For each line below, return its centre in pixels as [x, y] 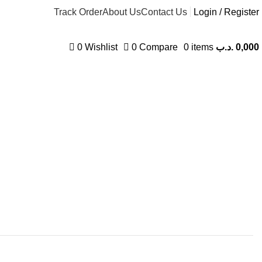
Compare [158, 47]
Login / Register [226, 12]
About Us [122, 12]
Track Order [78, 12]
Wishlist [101, 47]
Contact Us [164, 12]
